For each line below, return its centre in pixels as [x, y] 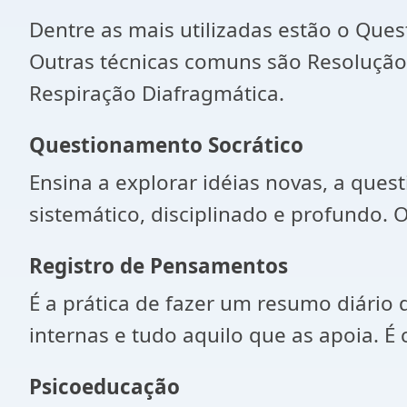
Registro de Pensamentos [159, 266]
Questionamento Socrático [166, 145]
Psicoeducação [104, 387]
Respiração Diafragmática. [157, 93]
